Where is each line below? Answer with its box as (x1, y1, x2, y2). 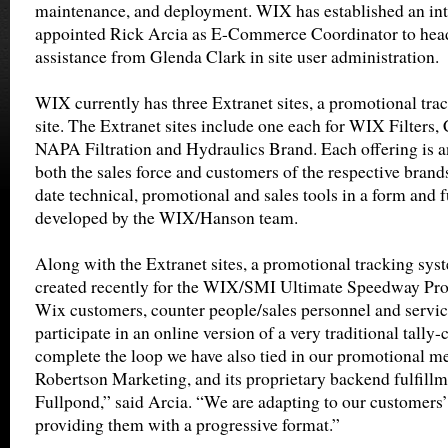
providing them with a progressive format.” (35, 413, 340, 436)
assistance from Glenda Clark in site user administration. (35, 45, 439, 68)
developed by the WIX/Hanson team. (35, 206, 298, 229)
